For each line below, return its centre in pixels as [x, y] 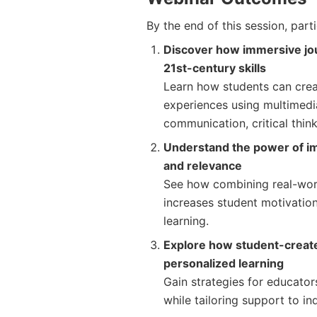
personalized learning [224, 264]
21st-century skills [215, 68]
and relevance [203, 166]
